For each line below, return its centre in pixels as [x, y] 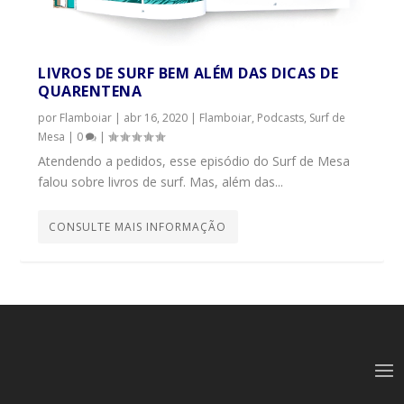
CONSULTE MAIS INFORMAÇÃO [138, 227]
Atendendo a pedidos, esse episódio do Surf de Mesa [194, 161]
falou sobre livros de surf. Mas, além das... [161, 182]
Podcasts [281, 118]
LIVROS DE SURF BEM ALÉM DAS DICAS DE [188, 73]
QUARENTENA [90, 92]
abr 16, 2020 [156, 118]
